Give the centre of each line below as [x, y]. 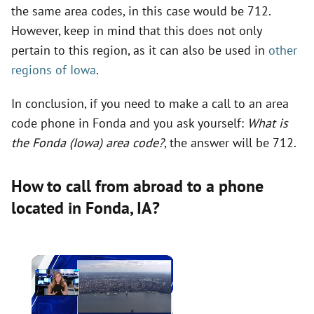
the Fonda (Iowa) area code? [88, 143]
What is [268, 123]
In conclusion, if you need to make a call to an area [150, 103]
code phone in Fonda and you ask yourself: [129, 123]
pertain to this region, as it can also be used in [140, 50]
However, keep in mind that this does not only [136, 30]
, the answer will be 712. [230, 143]
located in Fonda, [74, 208]
